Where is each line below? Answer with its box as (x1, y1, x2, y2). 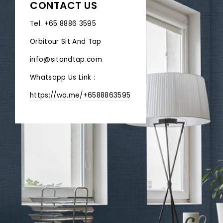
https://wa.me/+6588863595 (30, 90, 131, 100)
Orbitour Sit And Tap (30, 36, 102, 46)
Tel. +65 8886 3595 (30, 18, 97, 28)
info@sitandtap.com (30, 54, 103, 64)
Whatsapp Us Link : (30, 72, 96, 82)
